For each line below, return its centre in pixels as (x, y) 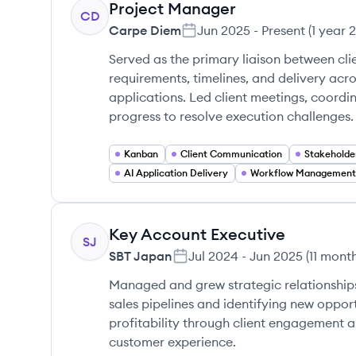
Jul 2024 (213, 256)
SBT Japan (141, 256)
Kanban (141, 154)
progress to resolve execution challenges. (231, 116)
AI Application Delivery (176, 173)
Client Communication (231, 154)
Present (283, 30)
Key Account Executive (197, 234)
